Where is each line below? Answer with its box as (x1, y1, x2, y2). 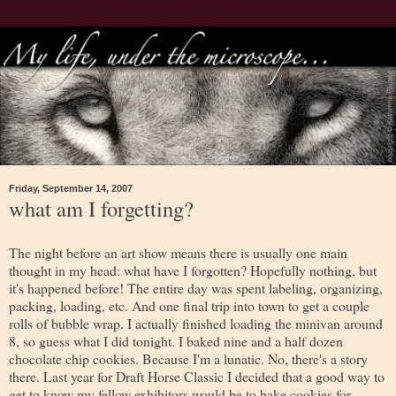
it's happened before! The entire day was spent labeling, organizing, (9, 278, 383, 297)
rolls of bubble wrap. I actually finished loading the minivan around (9, 313, 383, 332)
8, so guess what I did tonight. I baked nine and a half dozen (9, 331, 343, 350)
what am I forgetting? (9, 193, 194, 223)
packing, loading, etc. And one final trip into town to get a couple (9, 295, 369, 315)
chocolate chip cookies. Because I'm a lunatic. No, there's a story (9, 348, 368, 368)
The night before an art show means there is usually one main (9, 242, 347, 262)
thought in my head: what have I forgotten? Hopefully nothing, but (9, 260, 377, 279)
